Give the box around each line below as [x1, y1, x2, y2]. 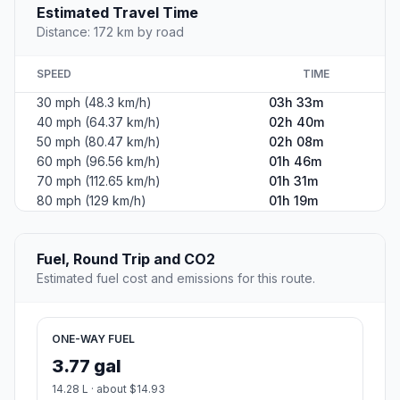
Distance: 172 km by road [37, 24, 184, 40]
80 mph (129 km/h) [37, 193, 146, 209]
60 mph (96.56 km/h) [37, 154, 161, 170]
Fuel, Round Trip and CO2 [37, 250, 215, 269]
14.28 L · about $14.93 [52, 382, 165, 396]
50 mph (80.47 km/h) [37, 134, 161, 150]
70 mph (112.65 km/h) [37, 173, 161, 189]
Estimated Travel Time [37, 4, 198, 22]
